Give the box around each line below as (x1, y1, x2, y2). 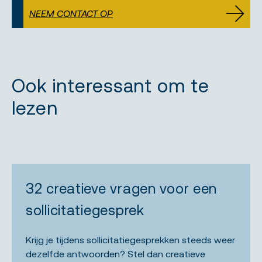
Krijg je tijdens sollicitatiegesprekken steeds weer (26, 234, 235, 245)
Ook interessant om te (12, 74, 210, 96)
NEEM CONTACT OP (29, 8, 113, 19)
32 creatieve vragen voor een (26, 180, 218, 196)
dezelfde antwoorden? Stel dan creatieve (26, 248, 205, 259)
